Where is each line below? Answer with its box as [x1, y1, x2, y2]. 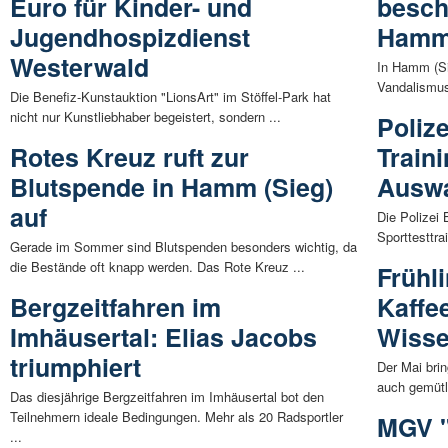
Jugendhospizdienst [10, 18, 250, 55]
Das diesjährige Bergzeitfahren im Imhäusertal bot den [10, 386, 324, 406]
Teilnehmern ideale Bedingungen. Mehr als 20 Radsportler [10, 406, 343, 426]
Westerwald [10, 48, 149, 85]
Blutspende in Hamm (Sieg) [10, 168, 333, 205]
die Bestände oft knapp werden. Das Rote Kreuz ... [10, 256, 305, 276]
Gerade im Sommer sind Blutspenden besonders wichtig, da [10, 236, 357, 256]
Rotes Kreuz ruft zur [10, 138, 249, 175]
